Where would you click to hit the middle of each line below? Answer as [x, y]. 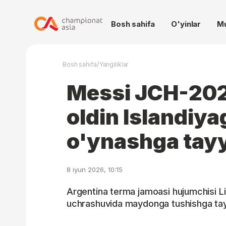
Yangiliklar [114, 64]
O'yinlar [186, 24]
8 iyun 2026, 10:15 [95, 169]
